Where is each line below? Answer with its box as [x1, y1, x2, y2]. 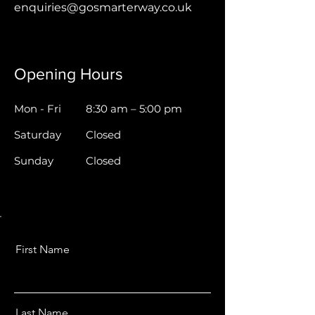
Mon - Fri [14, 102, 61, 115]
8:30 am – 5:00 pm [86, 102, 182, 115]
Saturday [14, 128, 61, 141]
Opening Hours [14, 65, 123, 82]
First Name [15, 243, 70, 256]
